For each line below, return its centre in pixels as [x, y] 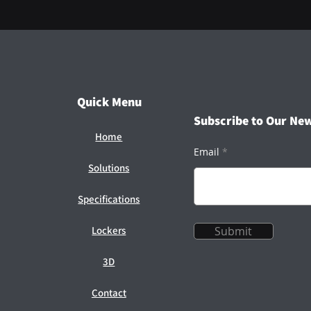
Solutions [109, 168]
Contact [109, 293]
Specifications [109, 199]
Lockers [109, 230]
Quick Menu [110, 102]
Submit [234, 231]
